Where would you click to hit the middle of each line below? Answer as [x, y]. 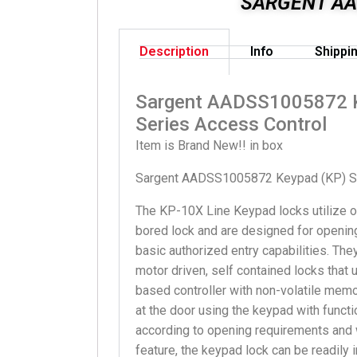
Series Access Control [231, 124]
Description [174, 51]
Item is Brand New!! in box [209, 145]
